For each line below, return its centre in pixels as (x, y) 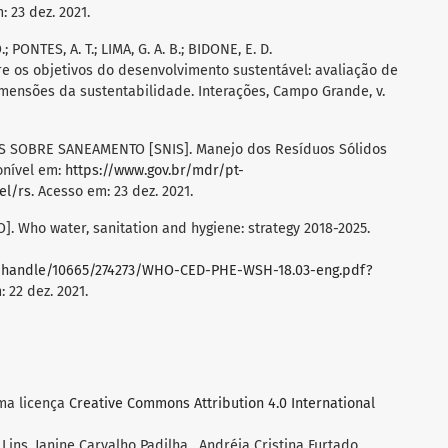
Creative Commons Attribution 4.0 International (222, 404)
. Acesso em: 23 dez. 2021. (112, 192)
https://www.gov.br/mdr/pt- (154, 171)
